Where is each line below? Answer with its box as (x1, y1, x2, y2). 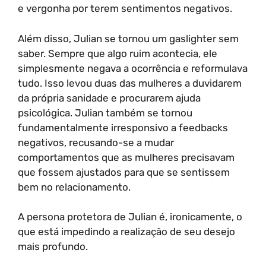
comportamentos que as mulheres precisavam (18, 151, 235, 163)
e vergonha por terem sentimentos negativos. (18, 2, 232, 14)
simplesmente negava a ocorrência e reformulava (18, 62, 248, 74)
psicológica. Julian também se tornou (18, 106, 192, 119)
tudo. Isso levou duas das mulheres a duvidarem (18, 77, 242, 89)
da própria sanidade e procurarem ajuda (18, 91, 201, 104)
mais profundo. (18, 240, 88, 252)
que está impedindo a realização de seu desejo (18, 226, 235, 237)
